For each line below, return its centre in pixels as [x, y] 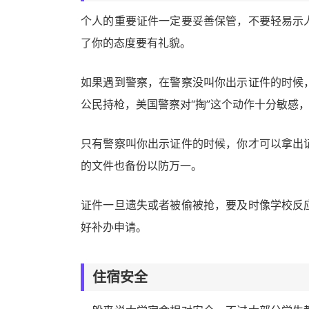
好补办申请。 [114, 227]
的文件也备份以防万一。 [141, 166]
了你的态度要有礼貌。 [136, 43]
